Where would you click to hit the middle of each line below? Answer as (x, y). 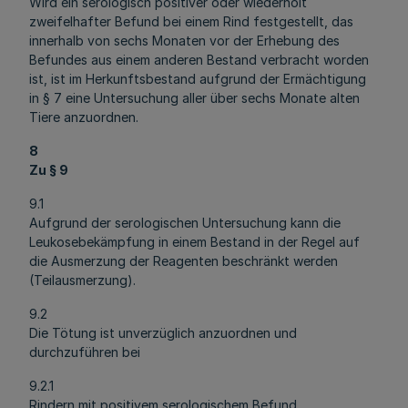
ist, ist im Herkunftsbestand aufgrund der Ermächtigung (198, 79)
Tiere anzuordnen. (84, 117)
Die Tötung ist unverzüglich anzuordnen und (163, 333)
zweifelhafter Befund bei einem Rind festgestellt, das (191, 21)
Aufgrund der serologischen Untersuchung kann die (185, 223)
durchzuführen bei (85, 352)
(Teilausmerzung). (82, 280)
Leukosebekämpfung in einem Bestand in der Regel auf (194, 242)
